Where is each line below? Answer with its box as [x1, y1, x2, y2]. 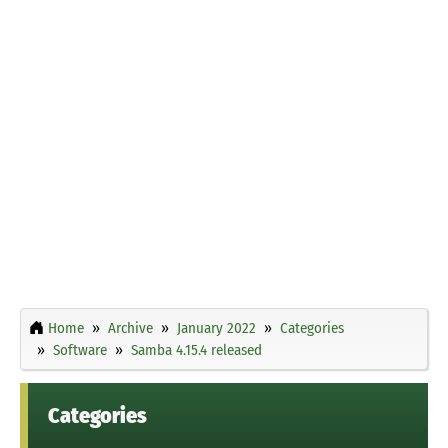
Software [53, 340, 107, 359]
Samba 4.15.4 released [131, 340, 262, 359]
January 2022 [177, 318, 256, 337]
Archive [108, 318, 153, 337]
